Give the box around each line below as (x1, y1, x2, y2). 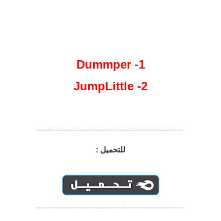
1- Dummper (138, 58, 145, 71)
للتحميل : (96, 146, 125, 154)
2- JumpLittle (141, 79, 147, 93)
